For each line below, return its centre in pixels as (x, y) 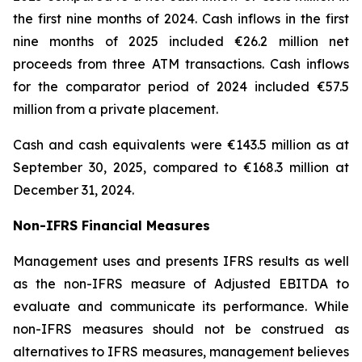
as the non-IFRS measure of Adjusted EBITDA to (181, 284)
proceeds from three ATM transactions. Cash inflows (181, 64)
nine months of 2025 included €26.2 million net (181, 41)
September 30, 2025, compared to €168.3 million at (181, 167)
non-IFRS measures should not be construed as (181, 329)
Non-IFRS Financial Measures (112, 225)
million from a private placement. (116, 109)
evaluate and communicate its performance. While (181, 306)
